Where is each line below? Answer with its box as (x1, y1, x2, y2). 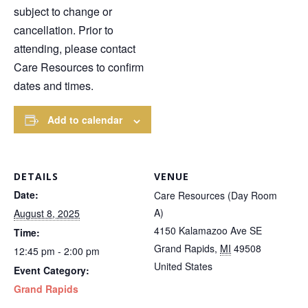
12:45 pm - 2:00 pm (14, 244, 100, 258)
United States (154, 259, 212, 274)
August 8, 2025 (14, 206, 80, 221)
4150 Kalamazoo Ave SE (154, 223, 262, 238)
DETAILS (14, 170, 58, 184)
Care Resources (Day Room (154, 188, 277, 203)
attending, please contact (14, 41, 135, 57)
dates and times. (14, 78, 93, 94)
